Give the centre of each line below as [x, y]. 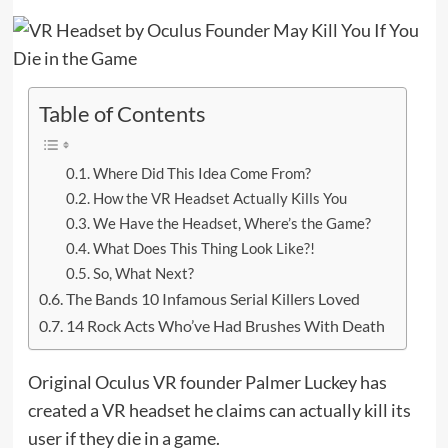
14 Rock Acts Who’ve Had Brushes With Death [225, 325]
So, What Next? [143, 272]
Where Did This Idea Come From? [201, 172]
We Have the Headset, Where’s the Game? [231, 222]
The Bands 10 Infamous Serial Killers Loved [212, 298]
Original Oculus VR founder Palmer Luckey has [207, 381]
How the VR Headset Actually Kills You [219, 197]
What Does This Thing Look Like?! [203, 247]
